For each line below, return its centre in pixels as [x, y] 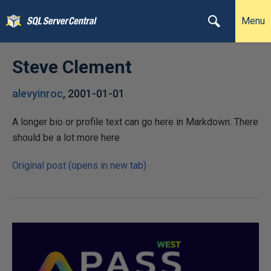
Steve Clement [72, 67]
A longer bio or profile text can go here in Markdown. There [135, 122]
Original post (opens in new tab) [79, 165]
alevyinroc [38, 93]
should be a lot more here [66, 138]
